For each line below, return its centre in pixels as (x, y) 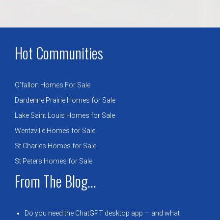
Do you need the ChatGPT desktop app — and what (102, 213)
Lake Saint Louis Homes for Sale (65, 116)
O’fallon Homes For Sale (53, 85)
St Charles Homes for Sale (55, 146)
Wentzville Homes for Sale (55, 131)
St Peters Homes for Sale (54, 161)
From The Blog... (55, 181)
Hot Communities (59, 53)
